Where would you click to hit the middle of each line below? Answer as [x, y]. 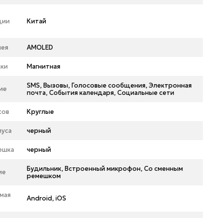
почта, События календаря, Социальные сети [101, 93]
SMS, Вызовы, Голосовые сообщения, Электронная [109, 85]
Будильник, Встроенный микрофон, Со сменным [105, 169]
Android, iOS [47, 198]
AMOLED [40, 47]
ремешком [44, 176]
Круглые [41, 112]
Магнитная [44, 66]
